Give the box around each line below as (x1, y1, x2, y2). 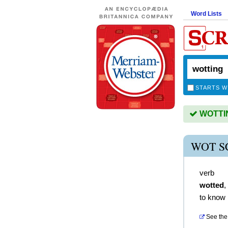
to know (199, 193, 225, 202)
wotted (199, 181, 224, 189)
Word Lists (191, 10, 222, 17)
